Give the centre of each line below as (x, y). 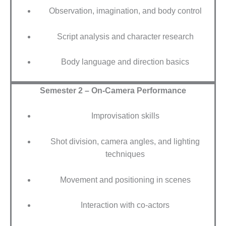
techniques (125, 154)
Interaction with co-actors (125, 205)
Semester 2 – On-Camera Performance (113, 90)
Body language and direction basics (125, 62)
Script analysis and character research (125, 36)
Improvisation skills (125, 116)
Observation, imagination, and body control (125, 11)
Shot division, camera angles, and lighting (125, 142)
